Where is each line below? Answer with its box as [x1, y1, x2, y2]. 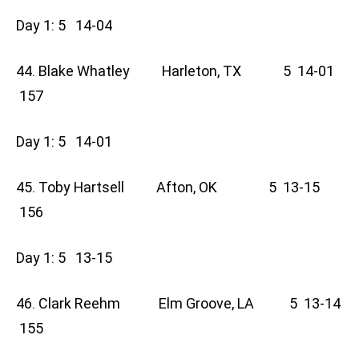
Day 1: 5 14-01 [16, 133, 122, 151]
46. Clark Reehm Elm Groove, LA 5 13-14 [16, 295, 341, 313]
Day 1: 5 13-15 [16, 249, 122, 267]
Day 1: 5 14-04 [16, 17, 122, 34]
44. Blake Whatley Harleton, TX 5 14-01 [16, 63, 334, 80]
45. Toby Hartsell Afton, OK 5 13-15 [16, 179, 320, 196]
